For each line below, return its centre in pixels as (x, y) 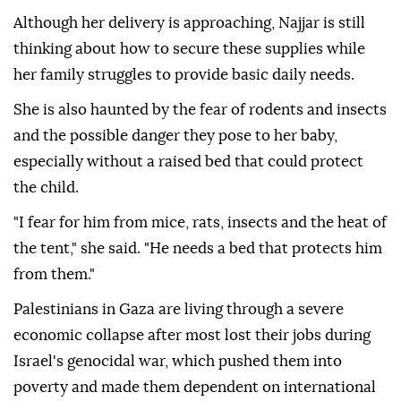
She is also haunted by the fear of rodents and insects (200, 110)
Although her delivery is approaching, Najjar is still (189, 23)
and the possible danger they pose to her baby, (175, 136)
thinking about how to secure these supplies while (189, 49)
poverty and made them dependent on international (195, 388)
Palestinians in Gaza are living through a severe (179, 310)
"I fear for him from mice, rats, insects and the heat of (200, 223)
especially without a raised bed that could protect (188, 162)
